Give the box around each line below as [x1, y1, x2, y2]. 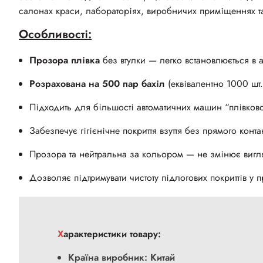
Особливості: [19, 26, 92, 43]
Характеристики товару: [63, 227, 161, 241]
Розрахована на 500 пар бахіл [29, 77, 165, 91]
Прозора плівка [29, 53, 100, 68]
